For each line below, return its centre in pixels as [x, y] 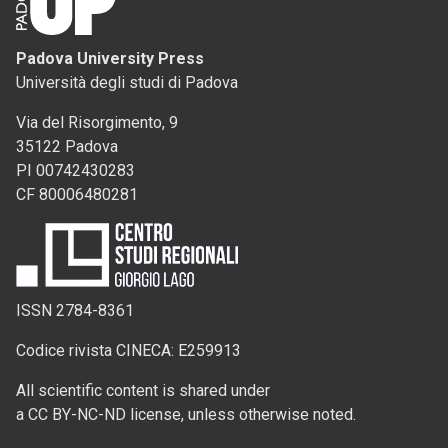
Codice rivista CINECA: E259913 [128, 350]
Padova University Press [110, 58]
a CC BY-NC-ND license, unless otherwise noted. [186, 414]
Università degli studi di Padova [127, 82]
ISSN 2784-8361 [75, 310]
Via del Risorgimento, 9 [97, 122]
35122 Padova [67, 146]
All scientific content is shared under [143, 390]
